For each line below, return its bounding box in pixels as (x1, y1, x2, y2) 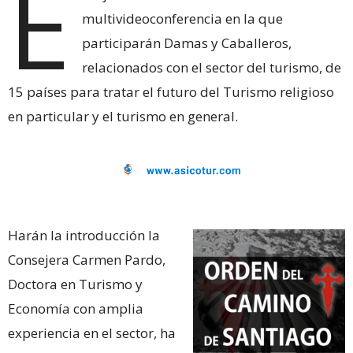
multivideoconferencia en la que (82, 9, 284, 28)
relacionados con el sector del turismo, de (82, 58, 342, 76)
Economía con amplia (8, 299, 143, 318)
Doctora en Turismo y (8, 274, 143, 293)
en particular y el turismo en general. (8, 106, 238, 125)
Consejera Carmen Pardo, (8, 250, 165, 269)
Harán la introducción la (8, 225, 160, 244)
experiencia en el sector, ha (8, 323, 176, 342)
